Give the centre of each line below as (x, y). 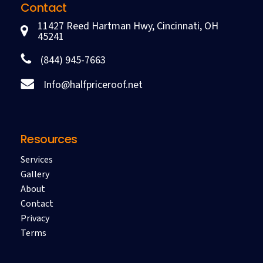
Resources (49, 139)
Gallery (35, 174)
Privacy (35, 218)
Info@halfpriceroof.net (93, 85)
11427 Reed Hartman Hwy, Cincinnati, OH (128, 26)
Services (36, 159)
